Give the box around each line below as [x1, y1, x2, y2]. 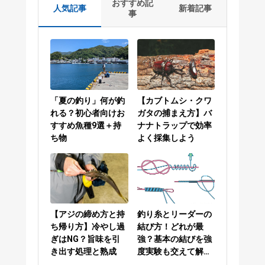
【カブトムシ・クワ [137, 95, 212, 105]
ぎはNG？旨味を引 [50, 234, 120, 244]
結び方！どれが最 [137, 222, 203, 232]
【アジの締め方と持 [50, 209, 125, 219]
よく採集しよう [137, 132, 195, 143]
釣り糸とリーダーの [137, 209, 212, 219]
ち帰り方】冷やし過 [50, 222, 125, 232]
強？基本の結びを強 [137, 234, 212, 244]
